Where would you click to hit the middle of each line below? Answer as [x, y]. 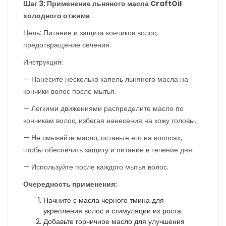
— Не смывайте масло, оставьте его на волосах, [103, 138]
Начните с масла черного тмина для [104, 200]
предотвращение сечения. [67, 45]
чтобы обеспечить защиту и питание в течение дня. [108, 150]
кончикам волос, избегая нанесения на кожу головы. [110, 121]
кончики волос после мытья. [70, 91]
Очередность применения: [70, 184]
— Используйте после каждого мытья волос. [96, 167]
